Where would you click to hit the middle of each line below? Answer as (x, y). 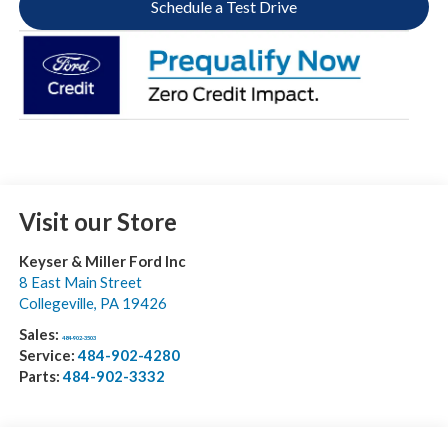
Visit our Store (97, 222)
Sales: (40, 334)
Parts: (40, 376)
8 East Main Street (80, 282)
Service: (48, 355)
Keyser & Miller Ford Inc (102, 261)
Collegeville (56, 303)
